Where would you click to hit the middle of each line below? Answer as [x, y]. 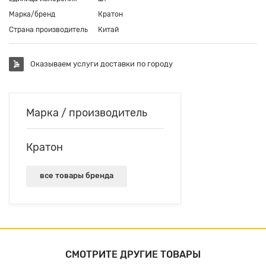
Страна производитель [48, 30]
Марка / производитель [87, 113]
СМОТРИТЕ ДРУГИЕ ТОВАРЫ [133, 255]
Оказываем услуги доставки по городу [102, 64]
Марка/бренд [32, 15]
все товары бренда [77, 176]
